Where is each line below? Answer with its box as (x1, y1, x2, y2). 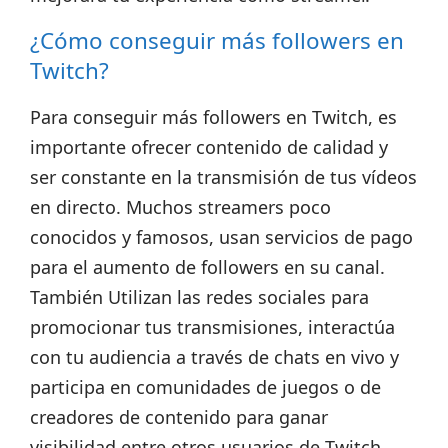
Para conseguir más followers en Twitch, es (30, 104, 398, 129)
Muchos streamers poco (126, 194, 332, 219)
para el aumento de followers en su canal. (30, 254, 386, 279)
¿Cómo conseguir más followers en (30, 24, 404, 56)
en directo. (30, 194, 127, 219)
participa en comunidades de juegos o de (30, 374, 382, 399)
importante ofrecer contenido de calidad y (30, 134, 389, 159)
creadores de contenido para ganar (30, 404, 329, 429)
